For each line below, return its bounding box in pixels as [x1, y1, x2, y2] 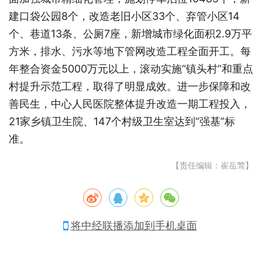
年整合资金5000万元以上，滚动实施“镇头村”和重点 [9, 62, 253, 75]
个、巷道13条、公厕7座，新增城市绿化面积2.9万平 [9, 27, 252, 40]
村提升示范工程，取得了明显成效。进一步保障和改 [9, 80, 251, 92]
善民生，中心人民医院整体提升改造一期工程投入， [9, 97, 251, 110]
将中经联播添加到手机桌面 [70, 219, 197, 232]
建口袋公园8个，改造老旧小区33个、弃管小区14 [9, 9, 240, 22]
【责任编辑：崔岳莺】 [171, 160, 253, 170]
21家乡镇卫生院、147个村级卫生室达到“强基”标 [9, 115, 235, 127]
